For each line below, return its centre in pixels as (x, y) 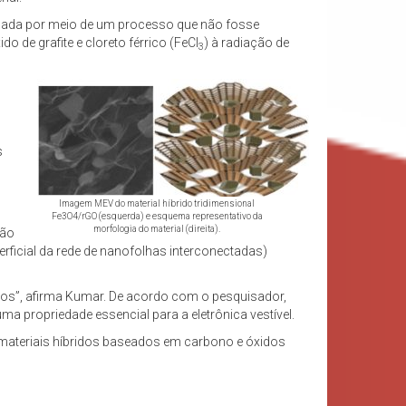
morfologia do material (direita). (157, 229)
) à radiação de (246, 43)
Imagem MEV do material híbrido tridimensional (157, 204)
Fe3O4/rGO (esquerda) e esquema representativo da (157, 217)
